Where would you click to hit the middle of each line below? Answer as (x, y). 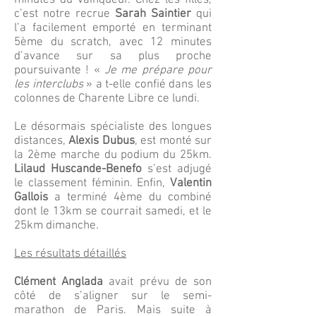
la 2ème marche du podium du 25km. (113, 155)
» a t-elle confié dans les (147, 85)
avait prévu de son (158, 282)
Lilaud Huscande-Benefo (78, 169)
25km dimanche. (56, 226)
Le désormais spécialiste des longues (113, 127)
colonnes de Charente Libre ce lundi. (107, 99)
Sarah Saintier (153, 14)
